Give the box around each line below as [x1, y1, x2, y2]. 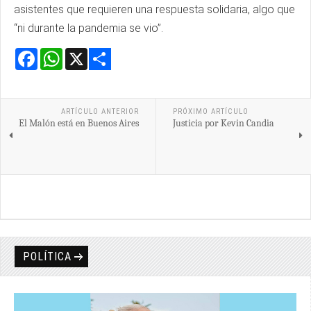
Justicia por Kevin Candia [172, 117, 274, 129]
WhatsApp [62, 47, 112, 60]
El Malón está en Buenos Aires [18, 117, 139, 129]
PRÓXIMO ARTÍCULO [172, 107, 249, 116]
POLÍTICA [23, 250, 72, 263]
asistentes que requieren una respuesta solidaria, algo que [14, 3, 295, 16]
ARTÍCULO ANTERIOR [60, 107, 139, 116]
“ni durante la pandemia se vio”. [14, 22, 163, 35]
